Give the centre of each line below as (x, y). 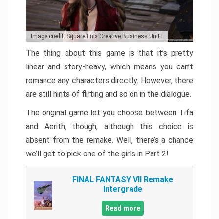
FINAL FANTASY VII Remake (122, 180)
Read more (122, 208)
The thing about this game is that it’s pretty (109, 53)
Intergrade (122, 189)
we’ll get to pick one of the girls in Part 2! (97, 153)
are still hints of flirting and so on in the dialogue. (109, 94)
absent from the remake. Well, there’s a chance (109, 140)
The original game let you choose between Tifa (109, 112)
